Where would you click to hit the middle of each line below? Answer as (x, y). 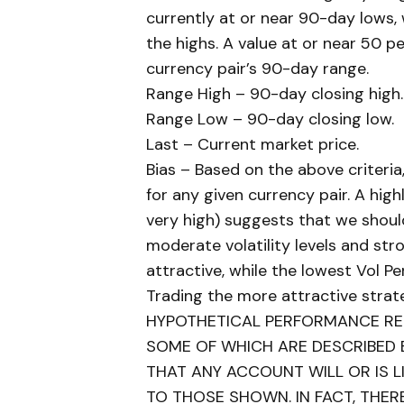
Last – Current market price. (252, 145)
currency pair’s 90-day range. (257, 69)
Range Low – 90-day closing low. (270, 119)
